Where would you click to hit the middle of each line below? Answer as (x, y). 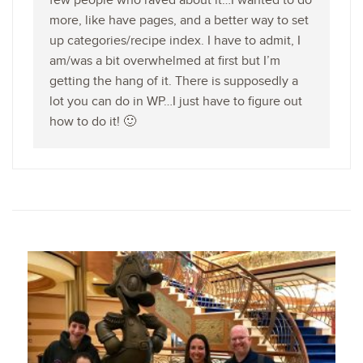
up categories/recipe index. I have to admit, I (175, 41)
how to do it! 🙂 (93, 122)
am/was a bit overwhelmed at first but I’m (165, 61)
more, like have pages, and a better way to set (179, 20)
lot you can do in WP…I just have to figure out (176, 101)
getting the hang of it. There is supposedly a (174, 81)
